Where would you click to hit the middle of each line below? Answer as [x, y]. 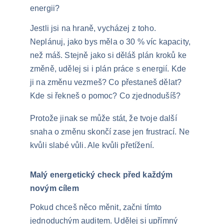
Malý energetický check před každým [102, 175]
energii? [45, 8]
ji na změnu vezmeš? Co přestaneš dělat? [107, 82]
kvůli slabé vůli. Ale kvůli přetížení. [92, 145]
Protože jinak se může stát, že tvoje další [104, 118]
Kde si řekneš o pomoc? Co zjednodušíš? [105, 96]
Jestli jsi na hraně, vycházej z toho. [94, 28]
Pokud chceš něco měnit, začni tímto [97, 207]
